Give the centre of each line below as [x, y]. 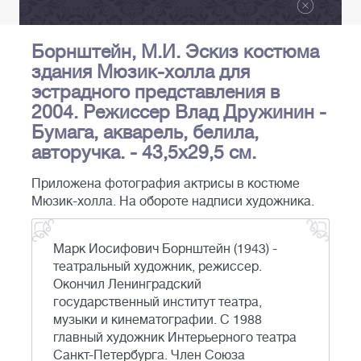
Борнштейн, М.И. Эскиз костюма [175, 52]
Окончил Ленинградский [127, 285]
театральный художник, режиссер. [158, 267]
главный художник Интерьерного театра [175, 338]
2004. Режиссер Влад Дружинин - [179, 112]
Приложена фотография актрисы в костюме [166, 184]
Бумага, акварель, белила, [145, 133]
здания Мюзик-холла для [141, 72]
